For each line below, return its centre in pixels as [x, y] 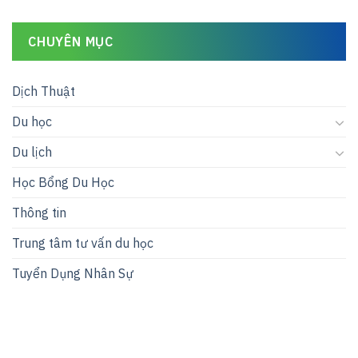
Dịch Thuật [44, 91]
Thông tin [39, 213]
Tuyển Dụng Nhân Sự [73, 274]
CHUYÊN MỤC [71, 42]
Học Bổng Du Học [63, 183]
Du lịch [32, 152]
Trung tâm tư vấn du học [83, 243]
